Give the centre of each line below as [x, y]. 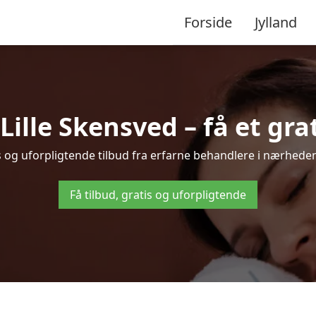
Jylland [276, 22]
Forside [208, 22]
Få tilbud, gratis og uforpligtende [158, 195]
